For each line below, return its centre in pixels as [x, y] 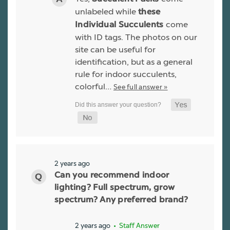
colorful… [94, 86]
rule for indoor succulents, [126, 74]
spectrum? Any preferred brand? [121, 200]
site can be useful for [115, 49]
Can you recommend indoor [112, 176]
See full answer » [141, 87]
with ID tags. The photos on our [136, 37]
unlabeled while [107, 11]
